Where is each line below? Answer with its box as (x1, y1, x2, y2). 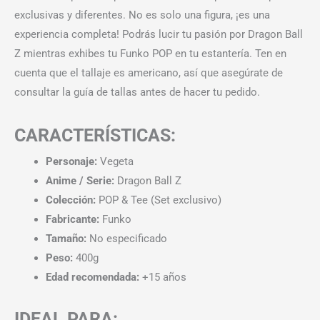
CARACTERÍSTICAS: (14, 124, 176, 146)
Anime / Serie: (45, 174, 114, 187)
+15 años (139, 270, 186, 284)
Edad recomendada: (45, 270, 139, 284)
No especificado (86, 231, 167, 245)
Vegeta (96, 154, 134, 168)
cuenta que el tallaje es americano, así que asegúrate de (14, 66, 283, 80)
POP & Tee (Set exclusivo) (95, 193, 221, 206)
